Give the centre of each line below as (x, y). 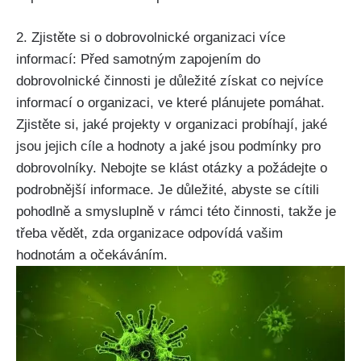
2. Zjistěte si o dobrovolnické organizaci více (151, 38)
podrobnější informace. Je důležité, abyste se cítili (168, 190)
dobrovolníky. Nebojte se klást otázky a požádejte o (172, 168)
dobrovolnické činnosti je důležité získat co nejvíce (170, 81)
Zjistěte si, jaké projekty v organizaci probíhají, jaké (172, 125)
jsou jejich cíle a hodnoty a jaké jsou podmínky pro (168, 147)
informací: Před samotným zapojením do (138, 60)
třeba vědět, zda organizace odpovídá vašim (149, 234)
